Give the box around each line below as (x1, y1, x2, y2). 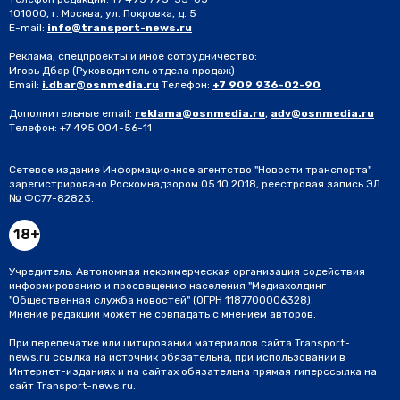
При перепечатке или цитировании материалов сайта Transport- (9, 337, 350, 350)
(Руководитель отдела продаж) (72, 64, 235, 78)
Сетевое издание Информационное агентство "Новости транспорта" (9, 163, 371, 177)
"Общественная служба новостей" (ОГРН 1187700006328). (9, 294, 313, 307)
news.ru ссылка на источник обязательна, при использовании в (9, 351, 346, 364)
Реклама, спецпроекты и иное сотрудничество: (9, 50, 257, 63)
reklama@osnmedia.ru (135, 107, 265, 121)
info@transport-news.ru (47, 21, 192, 35)
